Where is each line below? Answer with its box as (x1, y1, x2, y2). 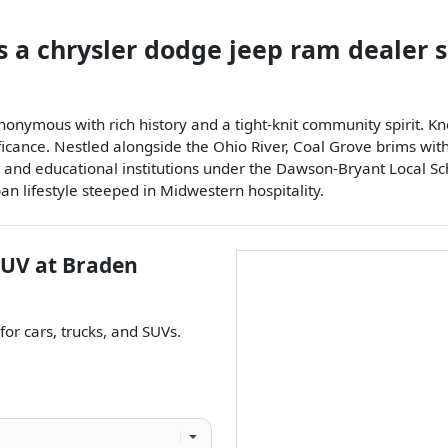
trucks (61, 321, 103, 341)
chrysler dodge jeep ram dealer (37, 32, 435, 66)
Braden (62, 251, 138, 279)
